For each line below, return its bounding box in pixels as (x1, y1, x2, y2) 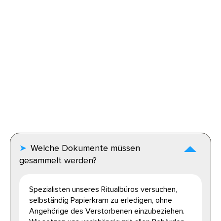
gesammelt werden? (19, 155, 97, 166)
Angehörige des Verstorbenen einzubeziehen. (29, 206, 184, 217)
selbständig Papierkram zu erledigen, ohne (29, 195, 172, 206)
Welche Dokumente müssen (31, 143, 140, 154)
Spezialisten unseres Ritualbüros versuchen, (29, 184, 177, 195)
